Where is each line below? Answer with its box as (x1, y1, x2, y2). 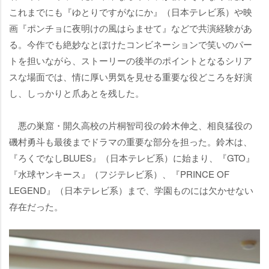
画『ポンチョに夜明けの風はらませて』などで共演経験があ (9, 22, 252, 35)
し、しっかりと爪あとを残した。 (9, 86, 144, 100)
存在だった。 (9, 200, 63, 213)
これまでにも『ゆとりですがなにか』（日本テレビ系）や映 (9, 5, 252, 19)
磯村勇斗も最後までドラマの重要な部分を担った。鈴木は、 (9, 135, 252, 148)
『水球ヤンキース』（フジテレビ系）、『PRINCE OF (9, 168, 229, 181)
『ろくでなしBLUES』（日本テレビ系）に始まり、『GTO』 (9, 151, 255, 165)
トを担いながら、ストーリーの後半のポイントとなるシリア (9, 54, 252, 67)
